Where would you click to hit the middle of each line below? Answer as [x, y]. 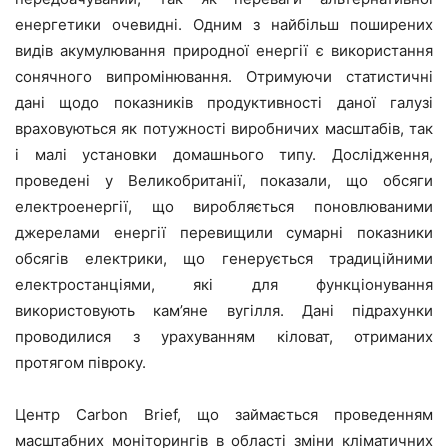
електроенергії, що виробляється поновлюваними [224, 207]
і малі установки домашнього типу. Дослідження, [224, 155]
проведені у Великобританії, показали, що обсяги [224, 181]
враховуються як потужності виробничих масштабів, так [224, 129]
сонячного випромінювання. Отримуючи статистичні [224, 77]
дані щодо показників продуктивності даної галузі [224, 103]
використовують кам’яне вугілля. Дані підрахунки [224, 311]
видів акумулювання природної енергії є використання [224, 51]
